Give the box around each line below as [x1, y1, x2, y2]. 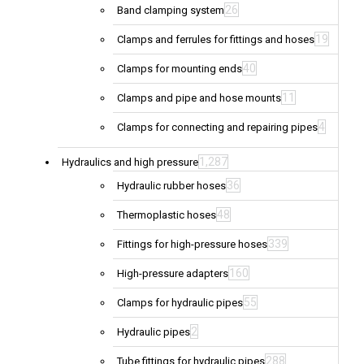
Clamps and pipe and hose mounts [117, 92, 281, 105]
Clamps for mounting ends [117, 63, 242, 76]
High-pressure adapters [117, 267, 228, 280]
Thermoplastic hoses [117, 209, 216, 222]
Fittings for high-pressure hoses [117, 238, 267, 251]
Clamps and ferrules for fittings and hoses [117, 33, 314, 46]
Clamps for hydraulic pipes [117, 297, 243, 310]
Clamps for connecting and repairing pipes [117, 121, 318, 134]
